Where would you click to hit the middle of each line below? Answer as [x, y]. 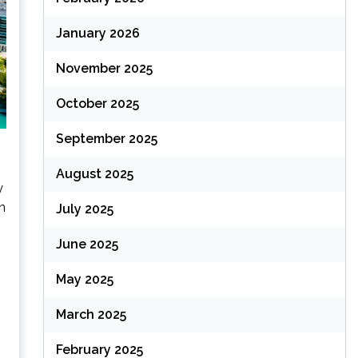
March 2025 [91, 314]
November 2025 [104, 68]
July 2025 [84, 209]
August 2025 [94, 174]
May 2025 [84, 279]
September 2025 [106, 139]
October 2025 [97, 103]
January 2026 [97, 33]
